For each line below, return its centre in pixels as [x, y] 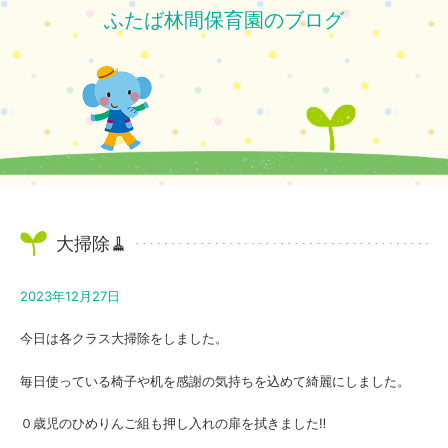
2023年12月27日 [70, 295]
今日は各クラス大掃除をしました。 [124, 338]
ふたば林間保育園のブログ [224, 19]
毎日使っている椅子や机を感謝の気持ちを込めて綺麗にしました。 [215, 380]
